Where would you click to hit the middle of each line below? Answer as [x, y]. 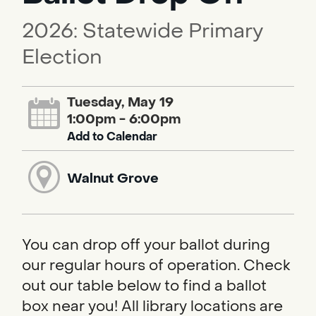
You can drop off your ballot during [146, 245]
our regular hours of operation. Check [156, 265]
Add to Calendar [113, 136]
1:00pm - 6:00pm [124, 119]
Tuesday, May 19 [121, 102]
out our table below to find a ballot [144, 286]
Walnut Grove [113, 178]
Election [62, 57]
